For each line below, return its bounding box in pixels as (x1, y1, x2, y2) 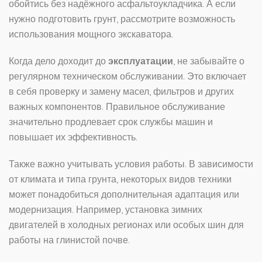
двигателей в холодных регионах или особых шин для (9, 219, 244, 231)
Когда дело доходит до (9, 55, 108, 67)
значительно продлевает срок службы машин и (9, 116, 213, 128)
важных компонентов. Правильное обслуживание (9, 101, 225, 113)
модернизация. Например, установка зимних (9, 204, 202, 216)
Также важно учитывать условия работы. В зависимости (9, 158, 253, 170)
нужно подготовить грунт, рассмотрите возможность (9, 13, 235, 25)
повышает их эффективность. (9, 131, 137, 143)
